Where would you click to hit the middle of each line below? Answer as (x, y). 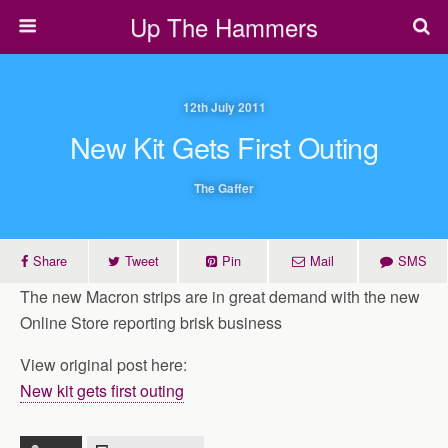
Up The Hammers (224, 26)
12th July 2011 (224, 107)
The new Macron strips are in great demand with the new (220, 296)
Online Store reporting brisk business (151, 322)
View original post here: (103, 364)
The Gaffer (224, 188)
